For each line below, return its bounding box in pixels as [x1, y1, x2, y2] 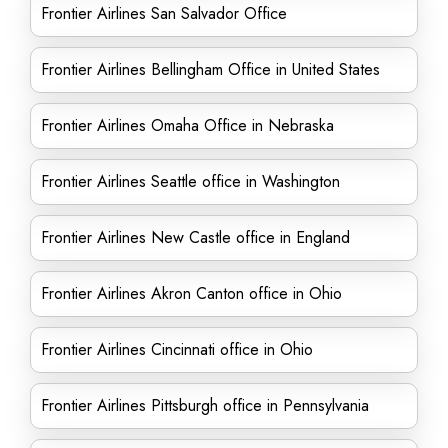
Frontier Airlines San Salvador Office [41, 2, 287, 25]
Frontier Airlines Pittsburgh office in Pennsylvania [41, 394, 369, 417]
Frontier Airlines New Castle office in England [41, 226, 350, 249]
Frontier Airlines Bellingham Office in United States [41, 58, 380, 81]
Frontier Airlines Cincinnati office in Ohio [41, 338, 313, 361]
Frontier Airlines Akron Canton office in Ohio [41, 282, 342, 305]
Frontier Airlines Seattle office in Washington [41, 170, 345, 193]
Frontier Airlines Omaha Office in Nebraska [41, 114, 334, 137]
